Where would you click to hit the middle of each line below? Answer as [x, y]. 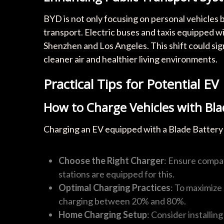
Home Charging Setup [103, 214]
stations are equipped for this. [116, 174]
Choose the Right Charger [111, 160]
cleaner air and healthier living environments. [130, 59]
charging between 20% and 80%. [122, 201]
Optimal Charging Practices [114, 187]
